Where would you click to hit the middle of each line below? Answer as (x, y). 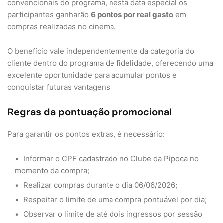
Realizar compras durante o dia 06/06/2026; (99, 185)
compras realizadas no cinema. (62, 27)
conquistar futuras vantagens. (60, 87)
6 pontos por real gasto (132, 15)
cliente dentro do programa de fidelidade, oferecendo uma (110, 63)
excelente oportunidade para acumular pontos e (92, 75)
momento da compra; (52, 170)
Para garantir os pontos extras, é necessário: (86, 134)
